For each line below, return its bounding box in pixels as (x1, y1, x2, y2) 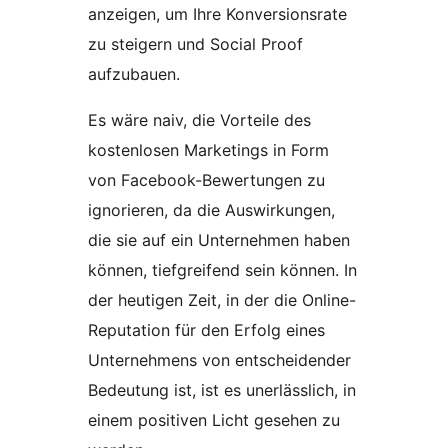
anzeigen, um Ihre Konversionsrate (88, 3, 347, 24)
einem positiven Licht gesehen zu (88, 409, 340, 430)
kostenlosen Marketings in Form (88, 139, 329, 160)
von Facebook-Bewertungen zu (88, 169, 325, 190)
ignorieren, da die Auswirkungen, (88, 199, 335, 220)
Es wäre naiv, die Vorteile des (88, 109, 311, 130)
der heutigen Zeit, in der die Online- (88, 289, 356, 310)
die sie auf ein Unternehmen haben (88, 229, 350, 250)
